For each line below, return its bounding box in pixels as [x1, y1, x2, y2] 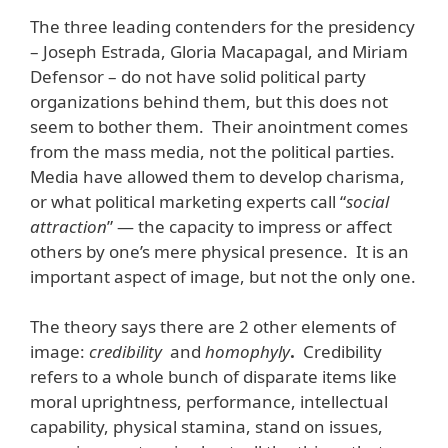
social [346, 189, 389, 213]
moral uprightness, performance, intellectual [30, 390, 388, 414]
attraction [30, 214, 107, 238]
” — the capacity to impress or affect [107, 214, 392, 238]
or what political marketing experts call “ [30, 189, 346, 213]
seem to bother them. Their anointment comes [30, 114, 408, 138]
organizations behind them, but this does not [30, 89, 388, 113]
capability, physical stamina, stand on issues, [30, 415, 383, 439]
